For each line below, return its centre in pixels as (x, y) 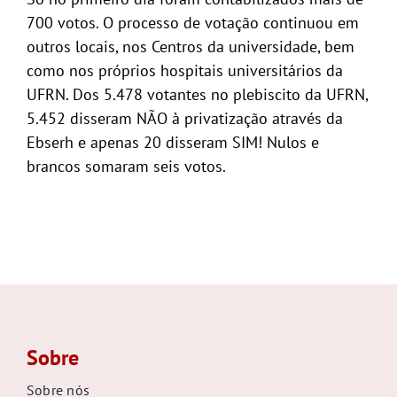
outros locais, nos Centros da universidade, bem (190, 46)
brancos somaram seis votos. (126, 166)
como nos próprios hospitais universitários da (184, 70)
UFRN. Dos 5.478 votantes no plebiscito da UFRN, (197, 94)
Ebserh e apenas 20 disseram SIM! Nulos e (172, 142)
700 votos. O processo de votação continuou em (192, 22)
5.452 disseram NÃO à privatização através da (184, 118)
